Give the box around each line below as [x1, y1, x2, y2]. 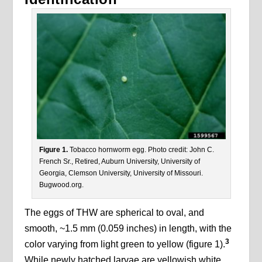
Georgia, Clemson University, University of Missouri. [39, 169, 203, 178]
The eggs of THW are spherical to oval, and [25, 208, 205, 218]
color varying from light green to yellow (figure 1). [25, 239, 226, 250]
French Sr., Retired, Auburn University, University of [39, 157, 200, 166]
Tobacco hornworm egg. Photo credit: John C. [67, 146, 214, 154]
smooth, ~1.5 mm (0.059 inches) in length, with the [25, 223, 232, 234]
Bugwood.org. [39, 181, 84, 189]
